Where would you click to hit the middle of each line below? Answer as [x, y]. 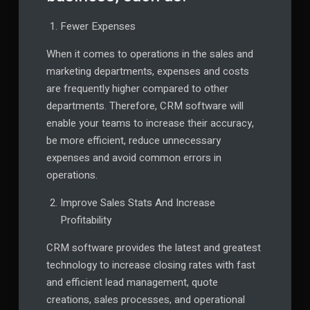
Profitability [85, 220]
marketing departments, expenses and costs [147, 72]
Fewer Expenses [98, 27]
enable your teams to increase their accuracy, [150, 124]
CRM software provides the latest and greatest [153, 248]
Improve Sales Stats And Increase [137, 203]
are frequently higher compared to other [137, 89]
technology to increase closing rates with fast [151, 265]
